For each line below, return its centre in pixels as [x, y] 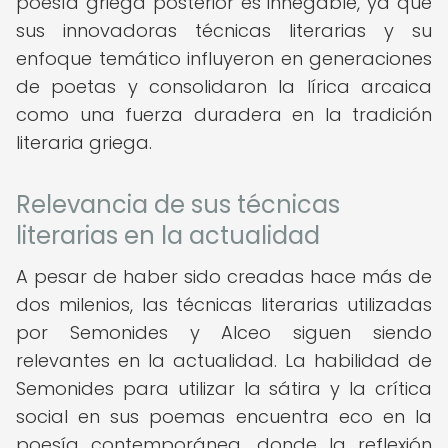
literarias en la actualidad [168, 235]
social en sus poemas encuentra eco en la [224, 416]
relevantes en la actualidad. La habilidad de [224, 360]
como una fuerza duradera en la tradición [224, 114]
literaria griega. [84, 142]
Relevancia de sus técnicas [178, 204]
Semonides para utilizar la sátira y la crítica [224, 388]
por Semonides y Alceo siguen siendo [224, 332]
